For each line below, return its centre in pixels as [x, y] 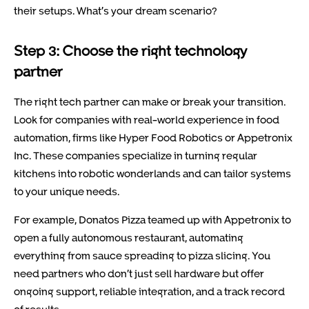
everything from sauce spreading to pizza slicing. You [142, 255]
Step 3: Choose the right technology [130, 51]
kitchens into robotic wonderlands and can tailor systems [152, 173]
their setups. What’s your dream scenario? [116, 11]
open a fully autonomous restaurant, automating [129, 237]
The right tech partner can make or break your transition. [150, 102]
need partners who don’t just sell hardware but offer [139, 273]
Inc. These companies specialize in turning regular [136, 156]
